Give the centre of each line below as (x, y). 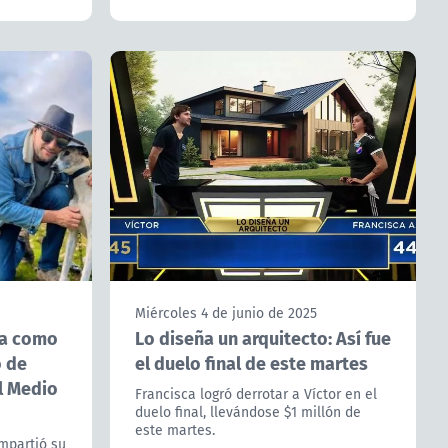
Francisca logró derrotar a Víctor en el (255, 393)
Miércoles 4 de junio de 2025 (225, 312)
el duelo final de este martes (251, 362)
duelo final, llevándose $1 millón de (247, 411)
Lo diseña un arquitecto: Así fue (262, 337)
